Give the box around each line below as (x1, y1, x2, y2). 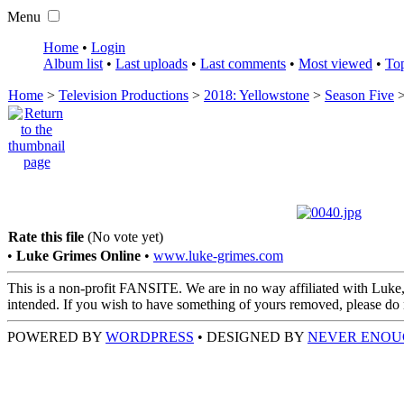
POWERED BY (7, 329, 106, 344)
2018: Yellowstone (204, 87, 309, 103)
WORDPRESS (106, 329, 194, 344)
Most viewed (298, 56, 372, 71)
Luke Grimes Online (16, 248, 141, 263)
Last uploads (115, 56, 188, 71)
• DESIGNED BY (194, 329, 308, 344)
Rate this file (8, 229, 87, 244)
